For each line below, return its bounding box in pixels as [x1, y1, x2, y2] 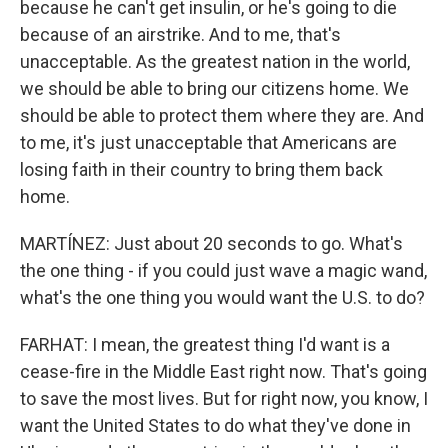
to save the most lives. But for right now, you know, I [20, 388, 428, 410]
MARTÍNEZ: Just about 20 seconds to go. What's [20, 233, 403, 255]
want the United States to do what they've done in [20, 415, 411, 437]
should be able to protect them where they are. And [20, 105, 424, 127]
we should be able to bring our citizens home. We [20, 78, 409, 100]
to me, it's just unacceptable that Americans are [20, 132, 397, 154]
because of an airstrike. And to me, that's [20, 24, 341, 46]
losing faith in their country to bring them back [20, 159, 383, 181]
